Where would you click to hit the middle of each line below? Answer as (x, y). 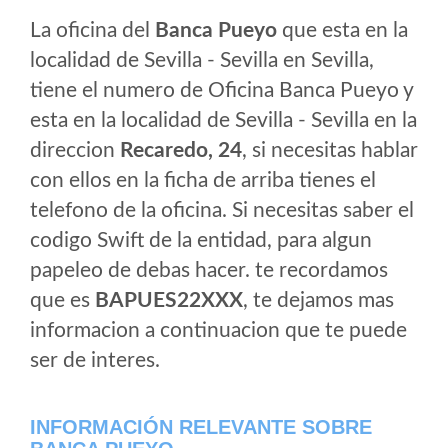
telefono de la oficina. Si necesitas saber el (222, 210)
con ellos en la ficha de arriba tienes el (203, 180)
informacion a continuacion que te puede (218, 330)
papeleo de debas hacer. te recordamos (209, 270)
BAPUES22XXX (169, 300)
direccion (75, 150)
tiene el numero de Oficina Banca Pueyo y (221, 90)
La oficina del (92, 30)
